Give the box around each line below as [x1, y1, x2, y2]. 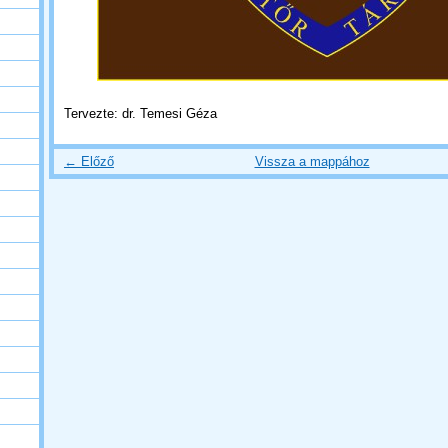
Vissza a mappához [254, 153, 370, 169]
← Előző [64, 153, 114, 169]
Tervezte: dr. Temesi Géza [64, 105, 217, 121]
